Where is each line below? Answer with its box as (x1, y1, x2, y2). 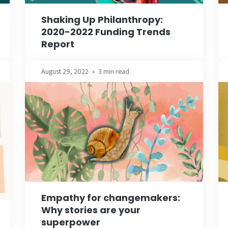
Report (41, 37, 74, 50)
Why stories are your (41, 204, 140, 217)
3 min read (98, 66, 129, 76)
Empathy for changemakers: (41, 191, 180, 205)
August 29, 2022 (41, 66, 89, 76)
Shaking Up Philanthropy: (41, 13, 163, 26)
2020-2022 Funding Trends (41, 25, 170, 38)
